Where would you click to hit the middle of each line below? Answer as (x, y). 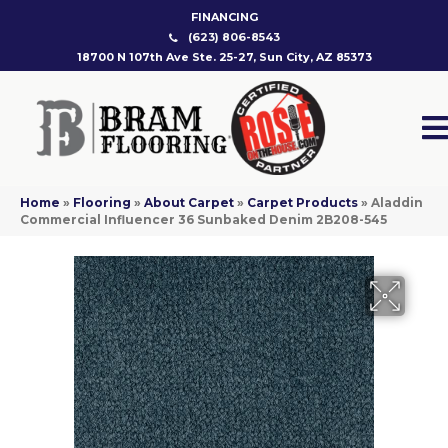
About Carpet (189, 203)
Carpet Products (302, 203)
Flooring (102, 203)
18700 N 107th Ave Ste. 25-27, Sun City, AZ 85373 (224, 57)
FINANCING (224, 17)
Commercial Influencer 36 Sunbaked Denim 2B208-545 (203, 220)
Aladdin (397, 203)
